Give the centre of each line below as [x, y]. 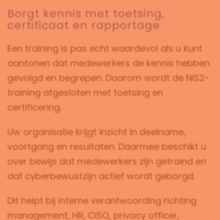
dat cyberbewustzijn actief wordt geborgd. [101, 176]
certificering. [34, 107]
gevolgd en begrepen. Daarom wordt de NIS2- [109, 78]
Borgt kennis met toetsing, [86, 14]
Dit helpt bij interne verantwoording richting [102, 201]
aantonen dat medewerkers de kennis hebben [109, 63]
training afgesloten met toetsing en [85, 93]
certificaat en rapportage [84, 25]
